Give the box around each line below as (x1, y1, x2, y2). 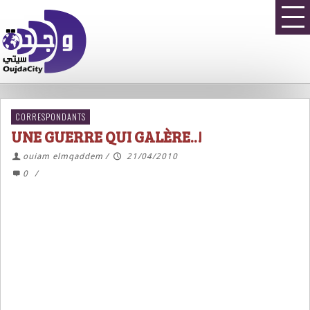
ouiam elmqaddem (22, 152, 103, 161)
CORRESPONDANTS (15, 111, 86, 122)
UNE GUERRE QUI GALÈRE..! (11, 126, 202, 147)
